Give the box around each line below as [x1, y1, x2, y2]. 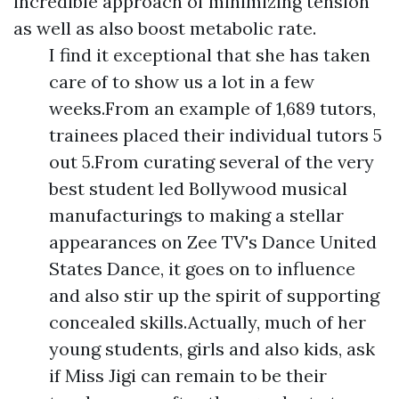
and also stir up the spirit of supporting [49, 284, 379, 306]
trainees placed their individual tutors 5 [49, 124, 382, 146]
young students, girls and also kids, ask [49, 338, 375, 360]
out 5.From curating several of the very [49, 151, 374, 173]
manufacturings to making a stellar [49, 204, 344, 226]
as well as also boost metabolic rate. [13, 17, 316, 39]
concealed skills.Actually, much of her [49, 311, 366, 333]
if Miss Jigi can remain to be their [49, 364, 327, 387]
